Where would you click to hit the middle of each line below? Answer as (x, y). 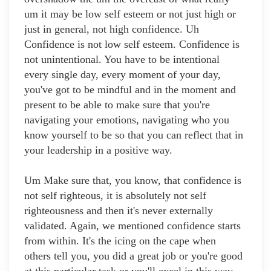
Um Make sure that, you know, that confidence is (133, 181)
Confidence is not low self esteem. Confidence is (132, 44)
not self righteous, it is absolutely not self (115, 196)
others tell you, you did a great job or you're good (133, 256)
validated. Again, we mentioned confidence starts (132, 226)
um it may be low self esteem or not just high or (130, 14)
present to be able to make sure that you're (117, 105)
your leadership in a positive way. (98, 150)
